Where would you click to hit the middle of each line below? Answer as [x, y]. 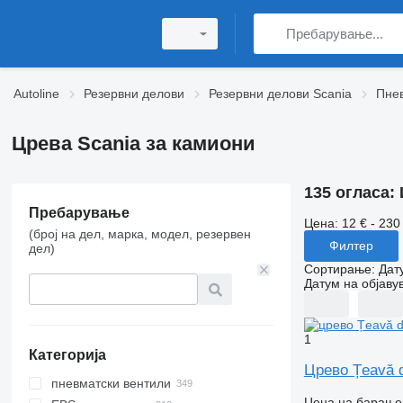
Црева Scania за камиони [133, 143]
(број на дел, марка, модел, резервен [139, 234]
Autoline [36, 94]
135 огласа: [351, 193]
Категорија [67, 355]
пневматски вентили [111, 383]
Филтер [351, 246]
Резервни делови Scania [280, 94]
